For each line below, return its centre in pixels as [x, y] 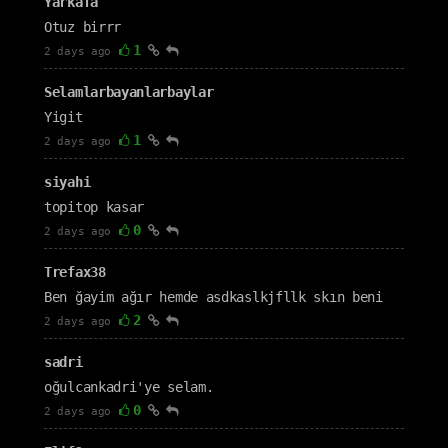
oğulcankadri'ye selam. [129, 387]
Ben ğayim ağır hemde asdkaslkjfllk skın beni [213, 297]
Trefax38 [75, 272]
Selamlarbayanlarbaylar [129, 92]
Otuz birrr [82, 27]
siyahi [67, 182]
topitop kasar [94, 207]
